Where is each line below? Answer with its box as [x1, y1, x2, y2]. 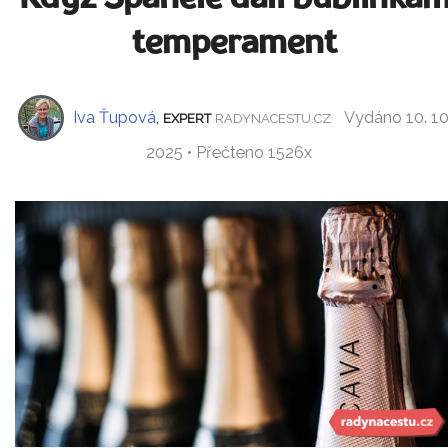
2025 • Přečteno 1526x [146, 142, 312, 162]
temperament [132, 27, 338, 61]
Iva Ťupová [73, 107, 156, 127]
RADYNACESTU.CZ [215, 110, 331, 126]
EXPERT [163, 110, 211, 126]
